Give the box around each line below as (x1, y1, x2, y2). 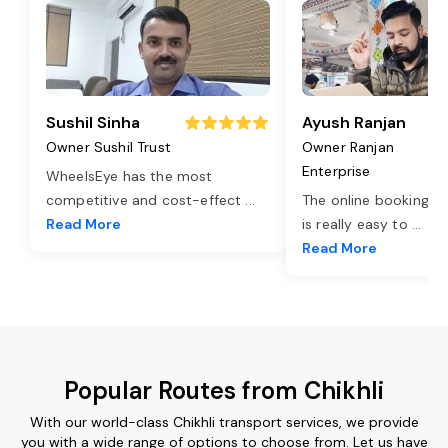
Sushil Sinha (46, 111, 140, 133)
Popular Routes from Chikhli (64, 374, 384, 406)
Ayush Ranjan (302, 111, 406, 133)
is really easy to (302, 214, 412, 233)
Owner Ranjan (302, 137, 394, 156)
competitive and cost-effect (46, 190, 246, 209)
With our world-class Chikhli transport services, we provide (29, 412, 419, 431)
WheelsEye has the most (46, 166, 213, 185)
